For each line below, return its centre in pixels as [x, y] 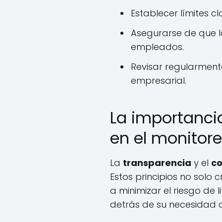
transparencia [157, 163]
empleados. [157, 47]
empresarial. [159, 81]
